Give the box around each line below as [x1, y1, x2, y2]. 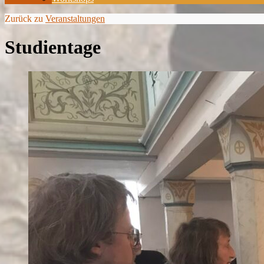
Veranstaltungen [45, 14, 105, 24]
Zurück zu [5, 14, 45, 24]
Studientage [5, 37, 101, 58]
